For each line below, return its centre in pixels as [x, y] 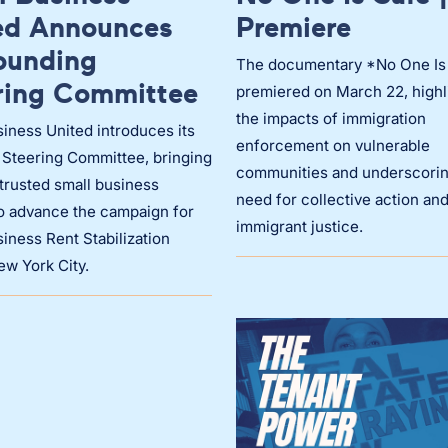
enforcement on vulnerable [333, 146]
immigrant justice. [299, 227]
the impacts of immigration [331, 119]
